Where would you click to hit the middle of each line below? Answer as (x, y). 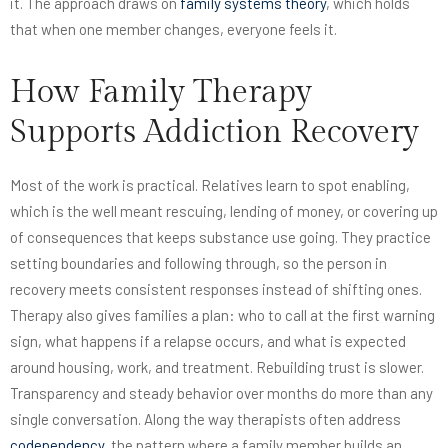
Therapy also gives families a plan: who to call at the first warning (222, 314)
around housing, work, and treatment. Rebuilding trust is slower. (217, 366)
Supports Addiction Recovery (214, 131)
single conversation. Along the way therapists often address (205, 418)
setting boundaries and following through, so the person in (198, 262)
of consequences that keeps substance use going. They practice (220, 236)
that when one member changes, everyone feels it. (173, 28)
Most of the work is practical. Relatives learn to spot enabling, (210, 184)
